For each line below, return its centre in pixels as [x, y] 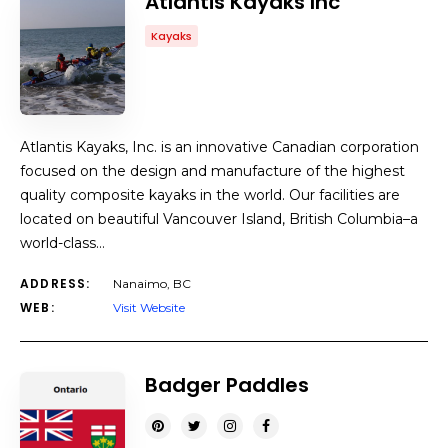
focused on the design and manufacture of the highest [212, 171]
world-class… [62, 243]
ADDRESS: [55, 283]
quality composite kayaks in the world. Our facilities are [210, 195]
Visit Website [149, 307]
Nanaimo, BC [152, 283]
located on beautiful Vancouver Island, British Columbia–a [219, 219]
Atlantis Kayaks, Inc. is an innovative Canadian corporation [219, 147]
